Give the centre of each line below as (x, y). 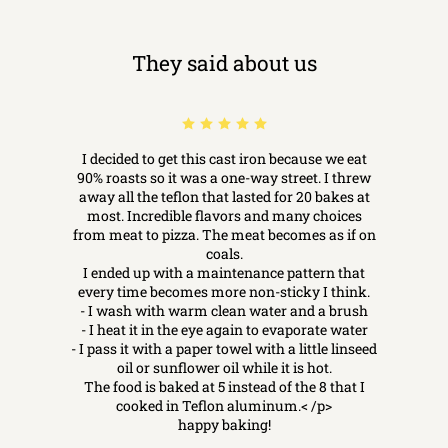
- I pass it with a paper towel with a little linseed (224, 348)
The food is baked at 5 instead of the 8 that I (224, 386)
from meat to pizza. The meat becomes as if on (224, 234)
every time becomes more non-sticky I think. (224, 291)
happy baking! (224, 424)
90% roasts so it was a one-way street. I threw (224, 177)
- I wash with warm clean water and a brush (224, 310)
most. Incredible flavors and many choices (224, 215)
